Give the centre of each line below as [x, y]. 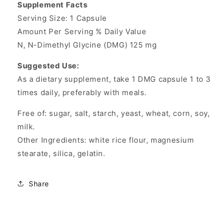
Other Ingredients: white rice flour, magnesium [106, 140]
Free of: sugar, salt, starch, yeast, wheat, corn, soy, [114, 113]
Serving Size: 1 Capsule [62, 18]
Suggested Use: [48, 66]
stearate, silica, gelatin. [61, 154]
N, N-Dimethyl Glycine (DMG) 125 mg [87, 45]
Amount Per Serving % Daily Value [82, 32]
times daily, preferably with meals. [82, 93]
